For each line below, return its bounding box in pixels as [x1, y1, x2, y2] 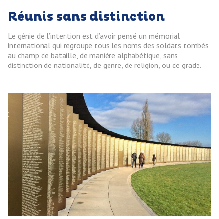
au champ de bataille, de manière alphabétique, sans [8, 50, 178, 61]
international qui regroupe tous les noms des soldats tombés [8, 41, 209, 51]
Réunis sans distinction [8, 9, 165, 25]
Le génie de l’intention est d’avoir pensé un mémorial [8, 31, 180, 41]
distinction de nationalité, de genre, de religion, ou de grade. [8, 60, 201, 70]
